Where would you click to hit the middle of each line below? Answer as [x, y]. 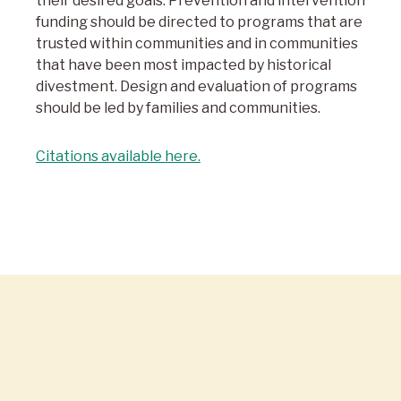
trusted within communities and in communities [197, 43]
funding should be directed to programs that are [199, 22]
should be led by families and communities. [178, 108]
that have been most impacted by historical [183, 65]
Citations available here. [118, 156]
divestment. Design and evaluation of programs [196, 86]
